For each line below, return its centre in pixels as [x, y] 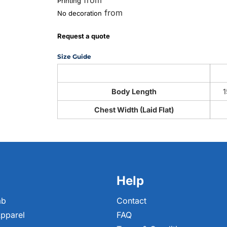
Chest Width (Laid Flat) [134, 110]
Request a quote [84, 36]
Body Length [134, 91]
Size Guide [74, 56]
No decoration [80, 13]
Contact [131, 201]
